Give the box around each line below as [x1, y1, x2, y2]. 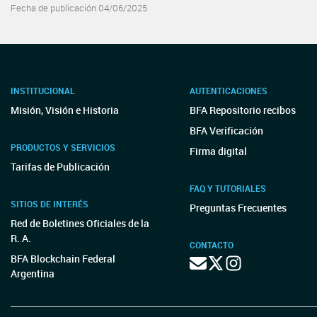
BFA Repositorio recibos [189, 103, 296, 117]
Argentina [11, 267, 54, 280]
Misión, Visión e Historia [11, 103, 119, 117]
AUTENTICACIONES [189, 85, 267, 96]
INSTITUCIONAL [11, 85, 75, 96]
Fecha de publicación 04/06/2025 [11, 1, 147, 14]
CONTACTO [189, 239, 234, 250]
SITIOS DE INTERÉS [11, 198, 88, 209]
